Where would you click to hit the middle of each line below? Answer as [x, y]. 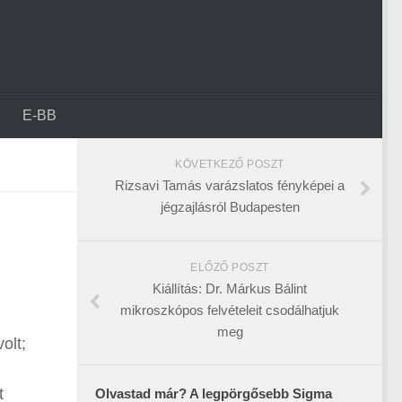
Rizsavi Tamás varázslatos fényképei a [230, 185]
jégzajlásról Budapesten [230, 207]
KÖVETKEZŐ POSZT [230, 164]
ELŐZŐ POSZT [230, 267]
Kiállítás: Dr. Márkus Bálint [230, 288]
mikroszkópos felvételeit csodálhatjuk [230, 310]
